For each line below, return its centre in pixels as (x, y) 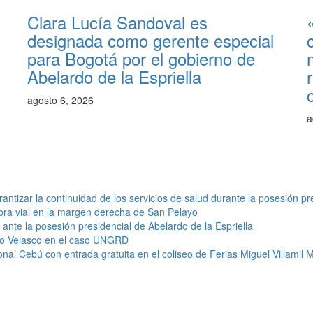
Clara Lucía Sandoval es (117, 22)
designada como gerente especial (151, 40)
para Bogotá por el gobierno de (141, 58)
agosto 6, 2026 (60, 100)
